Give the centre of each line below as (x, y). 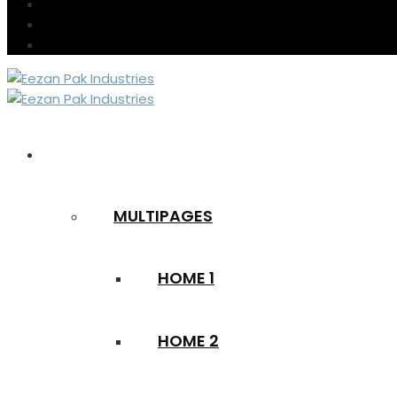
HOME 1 (186, 278)
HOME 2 (188, 341)
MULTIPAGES (163, 216)
